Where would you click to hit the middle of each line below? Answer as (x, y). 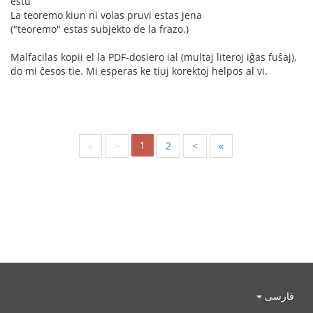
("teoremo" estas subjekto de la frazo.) (100, 29)
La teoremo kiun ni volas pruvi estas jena (106, 15)
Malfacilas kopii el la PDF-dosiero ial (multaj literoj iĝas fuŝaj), (153, 57)
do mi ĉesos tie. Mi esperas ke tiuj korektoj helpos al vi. (139, 71)
